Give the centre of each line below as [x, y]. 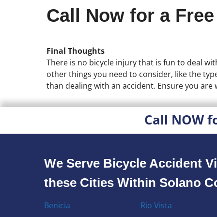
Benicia [57, 205]
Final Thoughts [76, 51]
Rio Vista [156, 205]
